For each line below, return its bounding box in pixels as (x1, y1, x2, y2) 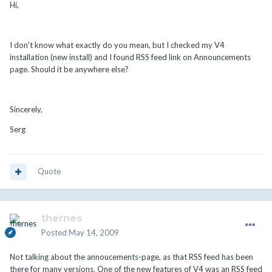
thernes (41, 212, 82, 225)
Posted (41, 228, 69, 238)
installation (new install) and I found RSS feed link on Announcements (10, 52, 251, 63)
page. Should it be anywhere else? (10, 64, 129, 75)
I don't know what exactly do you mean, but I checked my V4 (10, 40, 225, 50)
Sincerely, (10, 104, 42, 115)
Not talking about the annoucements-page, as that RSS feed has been (10, 252, 253, 262)
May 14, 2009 (69, 228, 119, 238)
